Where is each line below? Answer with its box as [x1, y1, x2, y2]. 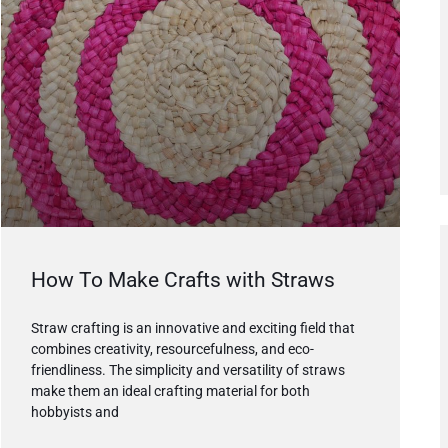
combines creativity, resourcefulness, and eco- [31, 341, 314, 358]
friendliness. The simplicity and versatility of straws [31, 362, 345, 379]
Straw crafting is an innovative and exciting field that [31, 320, 355, 337]
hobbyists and [31, 404, 119, 421]
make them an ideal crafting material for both [31, 383, 310, 400]
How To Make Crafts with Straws [31, 268, 335, 293]
